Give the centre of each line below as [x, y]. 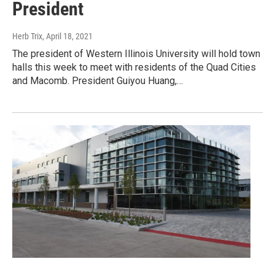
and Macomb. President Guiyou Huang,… [98, 81]
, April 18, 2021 [68, 37]
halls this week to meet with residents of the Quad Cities [134, 68]
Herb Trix [27, 37]
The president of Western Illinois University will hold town [136, 54]
